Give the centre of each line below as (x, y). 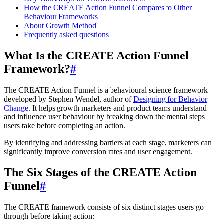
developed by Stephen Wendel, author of (69, 99)
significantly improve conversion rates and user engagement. (98, 151)
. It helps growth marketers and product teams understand (117, 108)
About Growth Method (60, 25)
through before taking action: (49, 216)
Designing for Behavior (170, 99)
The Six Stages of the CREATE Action (100, 172)
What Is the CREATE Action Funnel (96, 55)
